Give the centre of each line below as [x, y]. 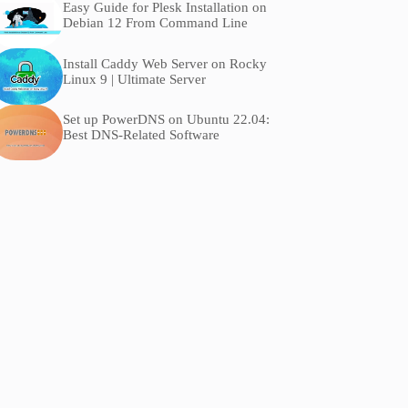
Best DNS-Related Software [141, 134]
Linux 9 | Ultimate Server [134, 79]
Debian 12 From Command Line [155, 23]
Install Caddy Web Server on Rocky [164, 63]
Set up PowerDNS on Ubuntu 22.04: [166, 119]
